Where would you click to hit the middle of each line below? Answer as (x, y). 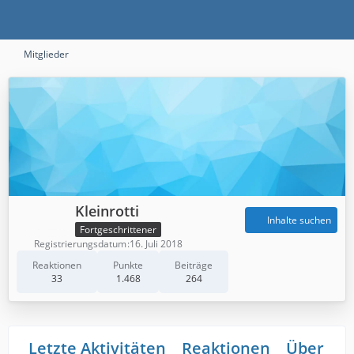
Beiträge (194, 265)
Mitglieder (46, 54)
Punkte (128, 265)
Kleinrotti (107, 211)
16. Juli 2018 (156, 243)
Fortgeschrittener (118, 229)
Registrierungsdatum (80, 243)
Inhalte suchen (299, 220)
